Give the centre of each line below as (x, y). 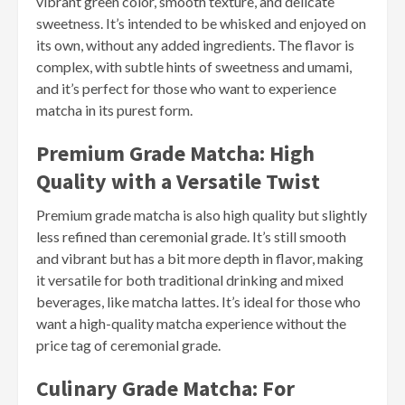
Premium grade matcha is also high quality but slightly (202, 215)
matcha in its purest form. (114, 110)
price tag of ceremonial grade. (128, 345)
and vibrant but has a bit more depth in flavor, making (200, 259)
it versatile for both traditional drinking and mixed (190, 280)
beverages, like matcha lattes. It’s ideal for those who (198, 302)
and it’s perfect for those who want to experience (186, 89)
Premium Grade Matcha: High (175, 154)
